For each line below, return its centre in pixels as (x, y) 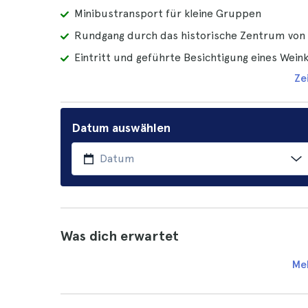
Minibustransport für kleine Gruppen (168, 13)
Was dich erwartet (120, 236)
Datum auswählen (121, 128)
